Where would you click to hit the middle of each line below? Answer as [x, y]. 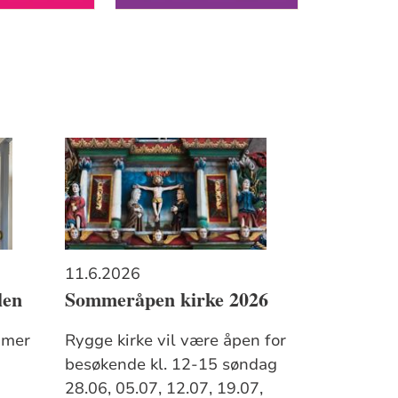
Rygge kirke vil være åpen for [175, 340]
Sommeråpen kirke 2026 [166, 299]
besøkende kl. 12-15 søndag [171, 364]
